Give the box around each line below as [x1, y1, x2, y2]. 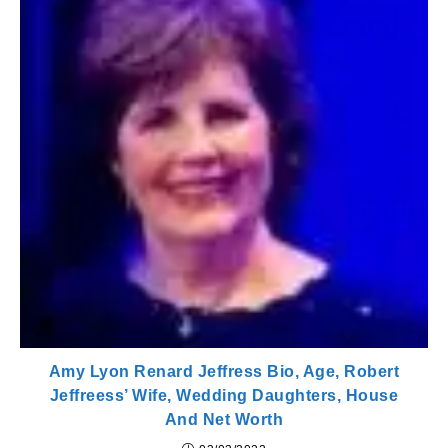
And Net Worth [164, 410, 284, 428]
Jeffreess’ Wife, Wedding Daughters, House [49, 386, 399, 404]
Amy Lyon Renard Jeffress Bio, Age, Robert [48, 362, 400, 380]
